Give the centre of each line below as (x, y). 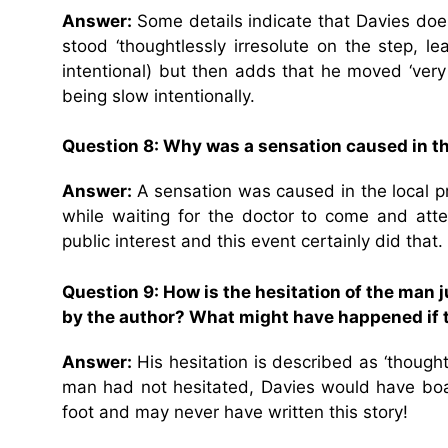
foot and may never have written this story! (235, 411)
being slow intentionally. (158, 95)
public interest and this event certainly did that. (252, 241)
